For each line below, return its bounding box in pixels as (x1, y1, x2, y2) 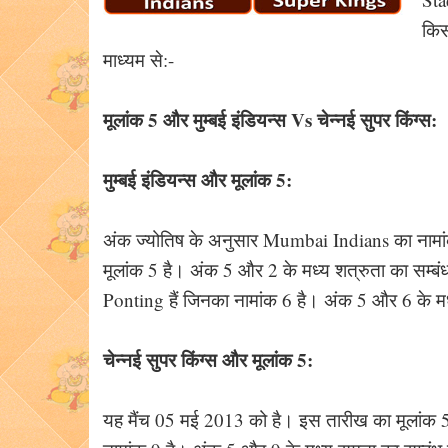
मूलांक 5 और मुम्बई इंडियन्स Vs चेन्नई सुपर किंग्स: (103, 106, 437, 133)
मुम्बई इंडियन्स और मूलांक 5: (103, 166, 292, 193)
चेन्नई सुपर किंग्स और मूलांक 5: (103, 346, 313, 373)
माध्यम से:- (103, 47, 174, 72)
